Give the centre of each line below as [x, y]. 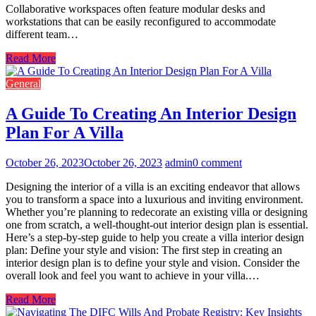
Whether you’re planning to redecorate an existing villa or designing [157, 212]
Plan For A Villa [65, 132]
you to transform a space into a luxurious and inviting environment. [154, 199]
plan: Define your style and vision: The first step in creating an [144, 250]
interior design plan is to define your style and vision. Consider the [153, 262]
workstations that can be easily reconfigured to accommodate [141, 21]
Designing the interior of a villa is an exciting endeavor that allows [153, 186]
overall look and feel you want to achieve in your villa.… [133, 275]
